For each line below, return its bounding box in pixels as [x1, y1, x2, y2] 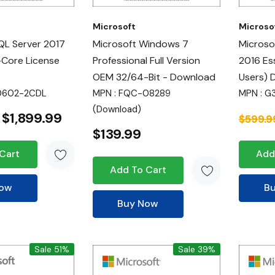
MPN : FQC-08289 [92, 87, 171, 99]
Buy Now [117, 197, 159, 210]
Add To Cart [109, 163, 166, 176]
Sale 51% [34, 244, 69, 255]
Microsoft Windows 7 [92, 37, 188, 50]
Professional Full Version [92, 54, 200, 67]
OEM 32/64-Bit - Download [92, 71, 215, 83]
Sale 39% [178, 244, 215, 255]
